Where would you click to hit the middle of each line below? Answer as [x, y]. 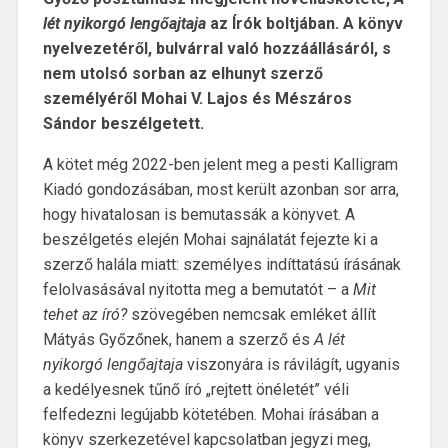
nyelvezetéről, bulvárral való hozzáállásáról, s [216, 48]
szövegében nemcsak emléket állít [251, 314]
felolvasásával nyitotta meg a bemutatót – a [197, 289]
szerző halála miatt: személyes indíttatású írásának [221, 264]
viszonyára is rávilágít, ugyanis [291, 364]
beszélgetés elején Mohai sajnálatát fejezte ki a [210, 239]
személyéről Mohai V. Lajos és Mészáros [197, 98]
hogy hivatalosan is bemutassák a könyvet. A [198, 214]
